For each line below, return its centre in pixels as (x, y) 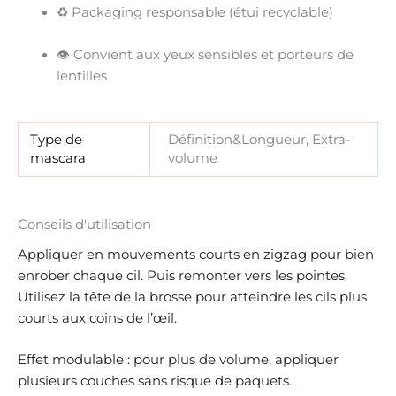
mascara (58, 159)
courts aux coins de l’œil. (97, 318)
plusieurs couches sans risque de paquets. (155, 381)
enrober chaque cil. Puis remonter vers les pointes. (183, 275)
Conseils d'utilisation (84, 224)
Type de (57, 140)
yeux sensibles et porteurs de (258, 54)
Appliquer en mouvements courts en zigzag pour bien (196, 254)
